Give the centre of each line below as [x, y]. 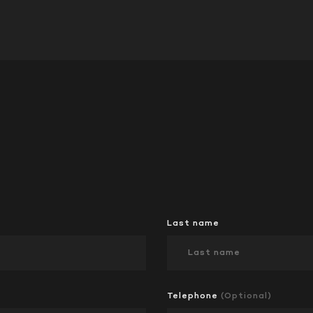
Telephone [194, 296]
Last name [193, 223]
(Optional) [246, 296]
